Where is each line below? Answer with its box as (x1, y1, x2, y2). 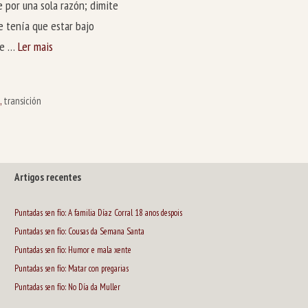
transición (3, 93, 42, 108)
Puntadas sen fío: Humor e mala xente (14, 244, 131, 256)
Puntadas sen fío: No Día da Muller (14, 281, 120, 294)
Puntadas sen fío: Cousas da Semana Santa (14, 225, 144, 238)
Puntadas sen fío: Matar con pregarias (14, 263, 129, 275)
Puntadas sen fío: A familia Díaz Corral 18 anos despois (14, 207, 182, 219)
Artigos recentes (14, 170, 81, 184)
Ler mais (18, 38, 53, 54)
